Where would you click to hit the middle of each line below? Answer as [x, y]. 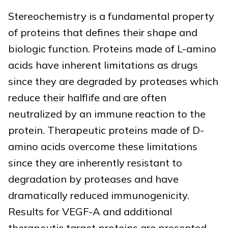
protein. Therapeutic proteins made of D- [106, 130]
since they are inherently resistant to [95, 163]
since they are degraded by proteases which [113, 81]
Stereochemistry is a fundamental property [111, 16]
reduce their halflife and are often [87, 97]
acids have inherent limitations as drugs [103, 65]
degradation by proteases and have [93, 179]
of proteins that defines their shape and [103, 32]
